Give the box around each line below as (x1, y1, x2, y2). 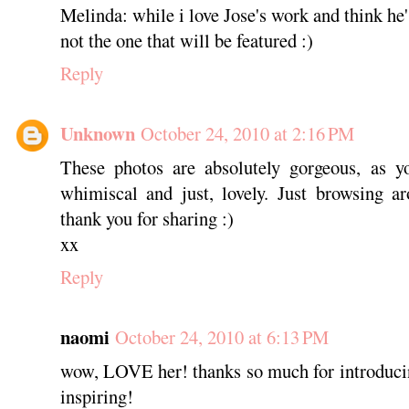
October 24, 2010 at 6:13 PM (114, 323, 329, 350)
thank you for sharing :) (59, 204, 234, 231)
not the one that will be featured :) (59, 26, 313, 53)
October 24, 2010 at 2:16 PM (140, 120, 354, 146)
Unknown (59, 119, 135, 147)
